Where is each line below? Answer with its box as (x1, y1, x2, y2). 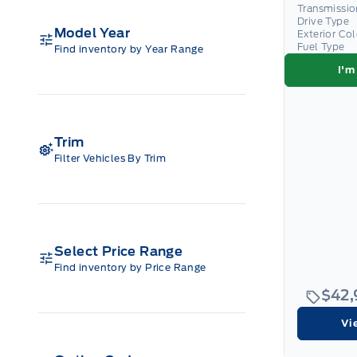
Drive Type (297, 14, 349, 27)
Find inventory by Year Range (54, 42, 204, 55)
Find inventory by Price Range (54, 261, 206, 273)
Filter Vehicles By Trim (54, 151, 167, 164)
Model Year (54, 25, 130, 41)
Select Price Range (54, 243, 183, 259)
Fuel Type (297, 40, 345, 53)
